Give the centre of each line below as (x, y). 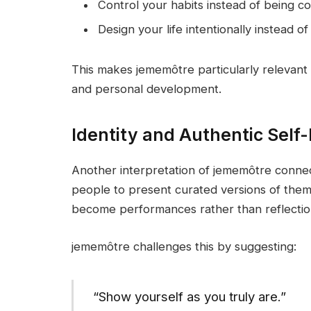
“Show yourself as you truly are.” (189, 297)
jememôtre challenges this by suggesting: (184, 246)
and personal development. (146, 89)
